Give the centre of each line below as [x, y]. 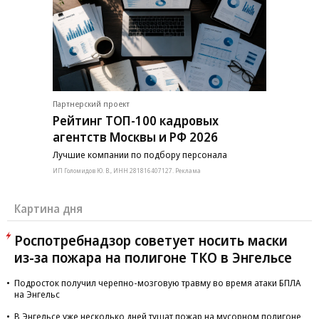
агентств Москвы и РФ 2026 [135, 136]
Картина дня [48, 209]
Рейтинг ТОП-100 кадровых [136, 120]
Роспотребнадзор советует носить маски [151, 240]
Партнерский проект [91, 103]
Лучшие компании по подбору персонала [140, 154]
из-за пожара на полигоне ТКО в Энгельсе [153, 257]
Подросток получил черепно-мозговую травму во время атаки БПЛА [157, 283]
